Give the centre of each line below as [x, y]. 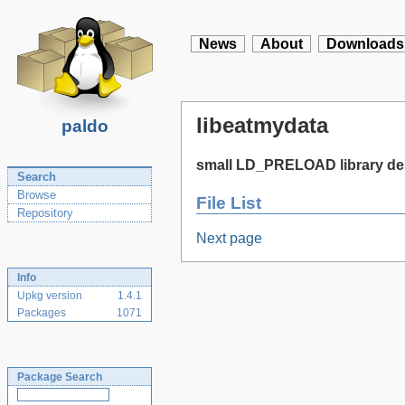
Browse [37, 195]
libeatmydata [262, 125]
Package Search [60, 377]
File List [229, 202]
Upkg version [50, 296]
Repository [45, 213]
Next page [229, 239]
